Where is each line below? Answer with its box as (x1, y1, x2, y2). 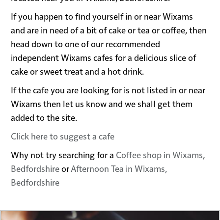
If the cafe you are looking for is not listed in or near (11, 84, 206, 96)
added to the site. (11, 111, 78, 123)
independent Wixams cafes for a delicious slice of (11, 52, 196, 63)
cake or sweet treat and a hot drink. (11, 65, 144, 77)
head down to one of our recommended (11, 38, 161, 50)
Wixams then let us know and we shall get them (11, 98, 193, 110)
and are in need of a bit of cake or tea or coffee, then (11, 24, 207, 36)
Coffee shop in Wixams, (116, 149, 205, 161)
